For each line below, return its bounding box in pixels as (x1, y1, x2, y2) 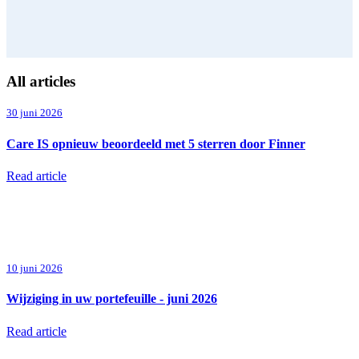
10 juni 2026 (6, 262, 63, 275)
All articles (6, 72, 75, 90)
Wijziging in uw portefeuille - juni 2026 (6, 292, 217, 306)
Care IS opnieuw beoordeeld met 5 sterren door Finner (6, 136, 305, 151)
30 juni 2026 (6, 107, 63, 119)
